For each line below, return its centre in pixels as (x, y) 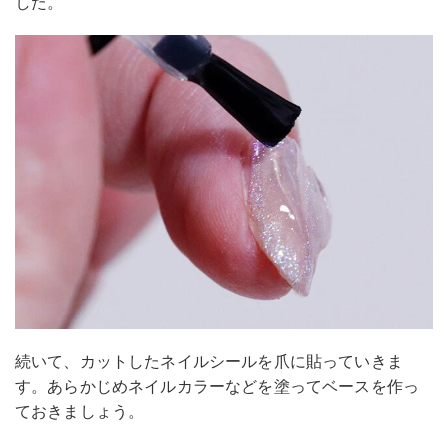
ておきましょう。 (80, 410)
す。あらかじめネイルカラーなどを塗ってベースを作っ (217, 385)
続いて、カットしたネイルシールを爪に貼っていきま (209, 360)
